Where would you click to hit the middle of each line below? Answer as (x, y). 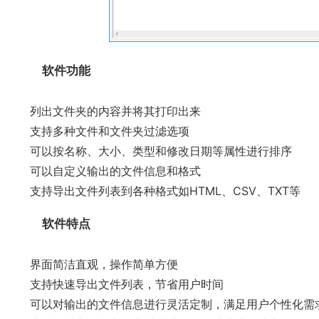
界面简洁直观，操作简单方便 (104, 264)
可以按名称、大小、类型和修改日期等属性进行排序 (161, 151)
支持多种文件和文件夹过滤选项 (110, 131)
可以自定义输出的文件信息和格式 (115, 171)
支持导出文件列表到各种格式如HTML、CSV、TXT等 (165, 191)
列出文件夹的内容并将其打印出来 (115, 111)
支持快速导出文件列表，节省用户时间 (127, 284)
